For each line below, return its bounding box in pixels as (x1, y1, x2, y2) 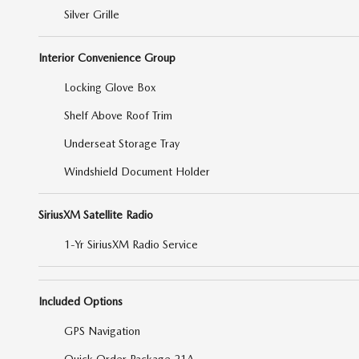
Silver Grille (64, 7, 119, 21)
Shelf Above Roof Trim (64, 108, 172, 122)
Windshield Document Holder (64, 164, 210, 178)
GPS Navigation (64, 324, 140, 337)
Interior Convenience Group (38, 50, 175, 64)
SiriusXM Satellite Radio (38, 208, 153, 221)
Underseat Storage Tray (64, 136, 179, 150)
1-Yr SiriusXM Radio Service (64, 237, 198, 251)
